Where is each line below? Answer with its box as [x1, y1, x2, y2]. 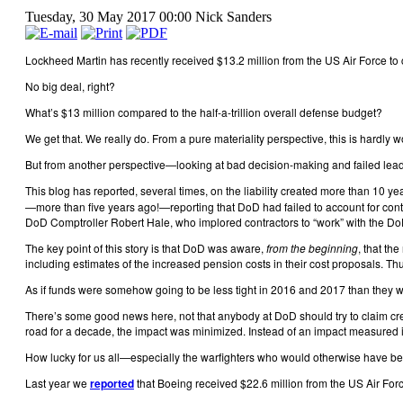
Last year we [24, 374, 90, 390]
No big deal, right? [24, 77, 115, 94]
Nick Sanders [194, 8, 272, 24]
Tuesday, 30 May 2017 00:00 [24, 8, 195, 24]
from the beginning [265, 239, 358, 255]
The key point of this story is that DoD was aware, [24, 239, 266, 255]
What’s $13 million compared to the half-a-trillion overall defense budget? [24, 103, 382, 120]
